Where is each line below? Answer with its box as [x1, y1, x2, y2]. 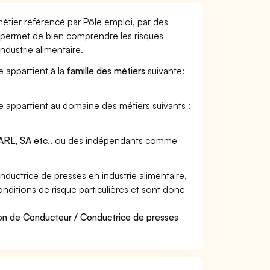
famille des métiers [67, 64, 146, 77]
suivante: [145, 64, 185, 77]
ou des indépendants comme [52, 134, 178, 146]
